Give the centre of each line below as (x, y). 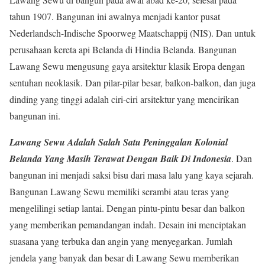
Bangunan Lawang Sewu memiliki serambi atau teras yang (119, 192)
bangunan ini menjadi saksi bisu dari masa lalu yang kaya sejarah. (132, 175)
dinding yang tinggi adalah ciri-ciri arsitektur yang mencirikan (124, 99)
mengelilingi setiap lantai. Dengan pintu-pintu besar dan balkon (127, 208)
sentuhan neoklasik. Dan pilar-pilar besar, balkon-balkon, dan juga (132, 83)
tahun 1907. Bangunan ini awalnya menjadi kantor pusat (115, 17)
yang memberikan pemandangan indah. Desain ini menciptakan (128, 225)
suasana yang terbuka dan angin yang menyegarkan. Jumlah (121, 241)
